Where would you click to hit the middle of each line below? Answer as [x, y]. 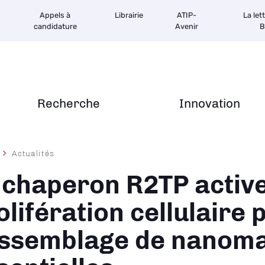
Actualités [33, 153]
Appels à [55, 15]
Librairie [129, 15]
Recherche [69, 103]
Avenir [187, 26]
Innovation [210, 103]
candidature [55, 26]
